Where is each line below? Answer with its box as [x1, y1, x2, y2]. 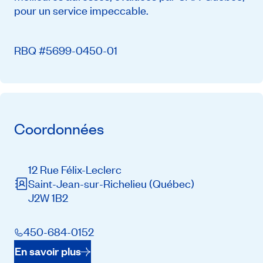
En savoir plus [15, 244, 81, 259]
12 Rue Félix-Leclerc [28, 161, 122, 177]
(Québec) [149, 176, 194, 191]
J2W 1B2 [28, 190, 68, 205]
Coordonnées [14, 119, 104, 139]
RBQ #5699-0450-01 [14, 43, 117, 58]
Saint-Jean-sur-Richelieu [28, 176, 149, 191]
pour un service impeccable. [14, 3, 149, 18]
